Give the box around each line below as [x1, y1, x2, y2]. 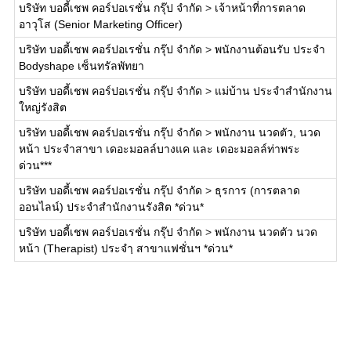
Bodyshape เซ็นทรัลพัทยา [18, 60, 144, 72]
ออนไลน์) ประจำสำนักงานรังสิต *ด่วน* [18, 201, 204, 213]
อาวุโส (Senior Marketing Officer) [18, 18, 183, 31]
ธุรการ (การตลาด [214, 184, 300, 197]
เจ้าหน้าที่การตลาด [214, 2, 306, 14]
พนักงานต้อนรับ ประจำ [214, 43, 325, 56]
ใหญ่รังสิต [18, 101, 67, 114]
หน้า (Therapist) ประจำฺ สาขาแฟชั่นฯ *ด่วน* [18, 242, 233, 255]
